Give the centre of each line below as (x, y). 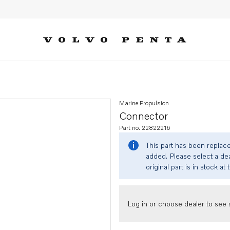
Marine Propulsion (144, 103)
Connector (143, 116)
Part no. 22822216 (145, 128)
